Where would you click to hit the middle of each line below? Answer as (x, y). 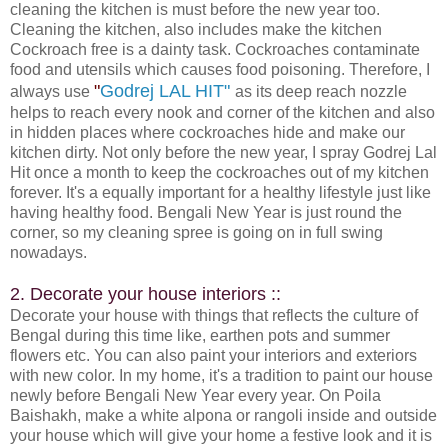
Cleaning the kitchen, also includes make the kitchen (196, 29)
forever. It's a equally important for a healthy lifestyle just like (220, 192)
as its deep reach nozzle (321, 91)
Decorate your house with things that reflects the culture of (214, 315)
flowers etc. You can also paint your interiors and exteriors (213, 355)
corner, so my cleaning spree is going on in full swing (196, 232)
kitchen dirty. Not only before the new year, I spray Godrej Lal (223, 152)
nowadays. (48, 252)
